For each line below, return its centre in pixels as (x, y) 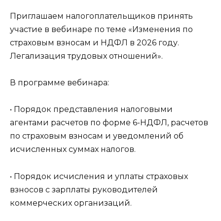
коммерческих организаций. (71, 203)
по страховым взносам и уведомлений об (97, 136)
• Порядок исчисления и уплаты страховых (99, 176)
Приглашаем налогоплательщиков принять (101, 16)
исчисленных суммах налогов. (73, 149)
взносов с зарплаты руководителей (84, 189)
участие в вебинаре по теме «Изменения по (101, 29)
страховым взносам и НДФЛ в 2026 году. (94, 42)
